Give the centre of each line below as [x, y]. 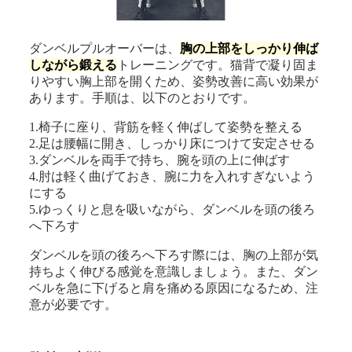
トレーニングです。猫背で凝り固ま [218, 64]
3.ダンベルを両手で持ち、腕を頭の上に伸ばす [160, 159]
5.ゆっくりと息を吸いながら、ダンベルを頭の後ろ [172, 209]
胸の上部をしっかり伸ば [249, 48]
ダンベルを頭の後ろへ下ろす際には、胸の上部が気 [174, 255]
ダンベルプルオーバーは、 [105, 48]
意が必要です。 [73, 304]
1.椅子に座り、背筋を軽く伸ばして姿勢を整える [166, 126]
